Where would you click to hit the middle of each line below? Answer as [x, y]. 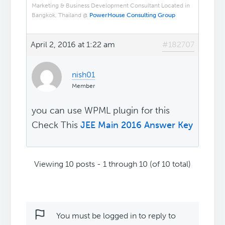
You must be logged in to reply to [116, 216]
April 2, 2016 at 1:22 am [73, 45]
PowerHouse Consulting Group [133, 15]
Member [84, 86]
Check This [56, 125]
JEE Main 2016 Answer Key [137, 125]
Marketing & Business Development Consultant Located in [111, 6]
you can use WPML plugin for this [101, 111]
